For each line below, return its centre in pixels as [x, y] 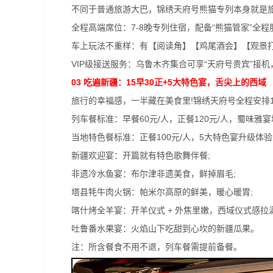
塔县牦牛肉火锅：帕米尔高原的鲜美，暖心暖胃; [162, 192]
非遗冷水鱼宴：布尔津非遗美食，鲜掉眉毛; [154, 174]
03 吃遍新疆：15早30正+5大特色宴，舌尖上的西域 [169, 82]
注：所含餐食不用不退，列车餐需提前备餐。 [157, 247]
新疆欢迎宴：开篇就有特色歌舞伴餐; [141, 155]
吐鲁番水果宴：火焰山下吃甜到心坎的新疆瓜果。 [165, 229]
